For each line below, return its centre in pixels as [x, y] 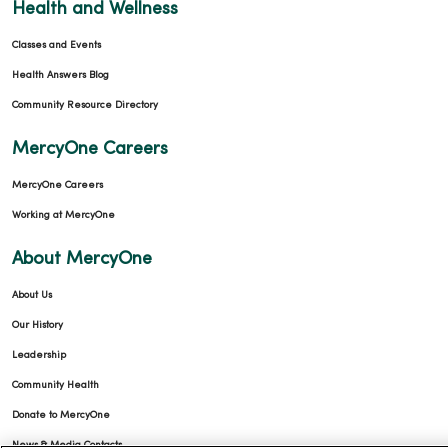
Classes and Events [56, 45]
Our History [37, 325]
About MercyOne [82, 259]
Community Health [55, 385]
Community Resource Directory [85, 105]
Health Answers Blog [60, 75]
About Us [32, 295]
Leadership [39, 355]
